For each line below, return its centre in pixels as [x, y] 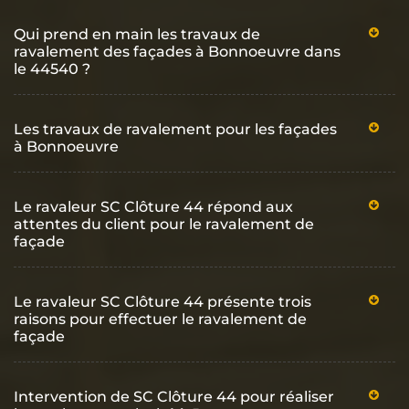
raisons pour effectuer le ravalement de [160, 319]
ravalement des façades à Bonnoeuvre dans [177, 51]
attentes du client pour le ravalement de [164, 224]
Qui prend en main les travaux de [137, 34]
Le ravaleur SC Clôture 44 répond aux [153, 206]
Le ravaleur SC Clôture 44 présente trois [163, 301]
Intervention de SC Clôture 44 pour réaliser [174, 396]
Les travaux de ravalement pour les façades [175, 129]
